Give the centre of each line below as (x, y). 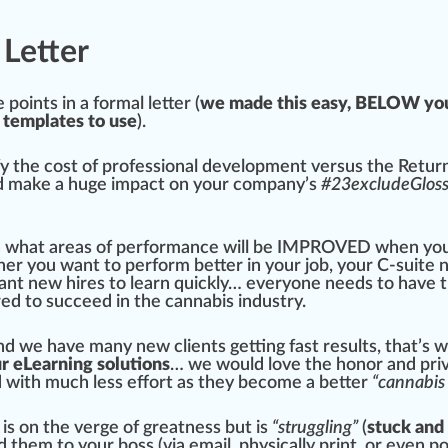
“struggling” (315, 428)
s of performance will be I (183, 248)
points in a (49, 104)
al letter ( (165, 104)
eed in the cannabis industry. (194, 302)
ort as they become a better (260, 383)
